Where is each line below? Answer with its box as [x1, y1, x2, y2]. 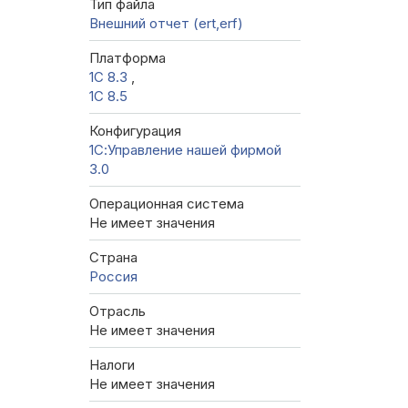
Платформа [89, 49, 166, 67]
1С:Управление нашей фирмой [89, 141, 281, 159]
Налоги [89, 356, 135, 374]
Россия [89, 268, 138, 286]
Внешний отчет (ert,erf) [89, 15, 243, 33]
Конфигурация [89, 122, 181, 140]
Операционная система [89, 195, 244, 213]
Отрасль [89, 302, 146, 321]
